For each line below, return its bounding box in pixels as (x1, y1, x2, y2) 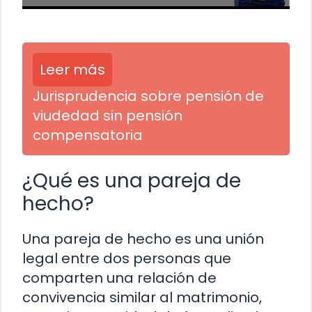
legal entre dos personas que (22, 248, 231, 268)
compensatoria (33, 125, 143, 145)
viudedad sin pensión (33, 105, 182, 125)
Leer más (40, 59, 105, 79)
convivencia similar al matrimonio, (22, 287, 262, 307)
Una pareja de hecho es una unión (22, 228, 264, 249)
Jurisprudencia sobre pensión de (33, 86, 264, 106)
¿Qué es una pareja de (22, 166, 241, 194)
